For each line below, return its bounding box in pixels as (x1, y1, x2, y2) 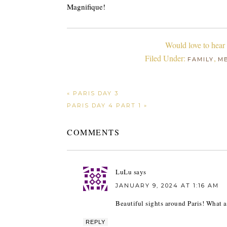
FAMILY (187, 56, 214, 63)
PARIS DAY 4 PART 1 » (67, 102, 147, 109)
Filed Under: (144, 53, 187, 63)
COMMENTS (67, 127, 120, 137)
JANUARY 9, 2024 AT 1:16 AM (116, 182, 219, 189)
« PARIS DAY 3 (67, 90, 119, 97)
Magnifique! (67, 2, 105, 12)
